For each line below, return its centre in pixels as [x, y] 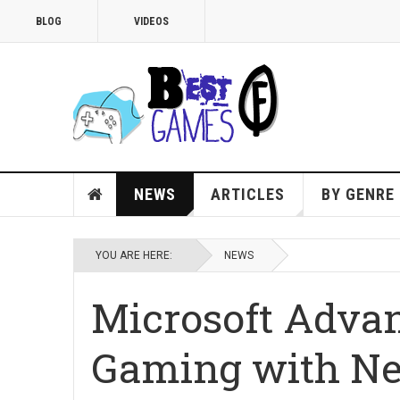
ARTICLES [247, 194]
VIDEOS [151, 21]
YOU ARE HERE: [137, 255]
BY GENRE [358, 194]
